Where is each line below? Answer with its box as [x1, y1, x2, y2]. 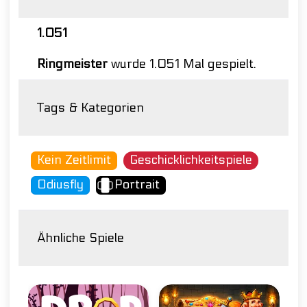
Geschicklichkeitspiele [130, 153, 252, 168]
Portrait [114, 177, 160, 193]
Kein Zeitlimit [37, 153, 111, 168]
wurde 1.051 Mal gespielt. [108, 57, 256, 72]
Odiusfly [37, 177, 84, 193]
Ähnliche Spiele [37, 231, 124, 246]
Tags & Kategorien [37, 101, 144, 116]
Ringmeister [37, 57, 108, 72]
